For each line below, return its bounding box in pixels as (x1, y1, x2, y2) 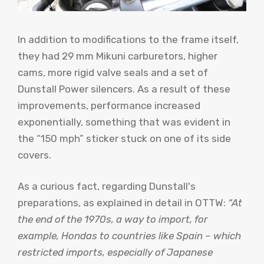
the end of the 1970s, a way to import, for (18, 213, 208, 226)
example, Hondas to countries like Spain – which (18, 230, 241, 242)
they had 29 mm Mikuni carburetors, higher (18, 49, 217, 62)
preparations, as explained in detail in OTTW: (18, 197, 228, 209)
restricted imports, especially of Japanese (18, 246, 213, 259)
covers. (18, 148, 51, 161)
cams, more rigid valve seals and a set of (18, 66, 208, 78)
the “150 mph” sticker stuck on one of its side (18, 132, 231, 144)
